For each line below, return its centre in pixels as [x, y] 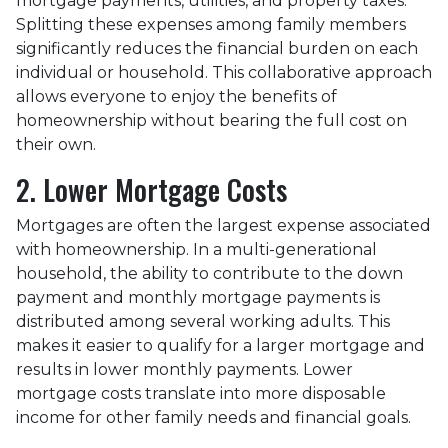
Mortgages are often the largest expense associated [223, 225]
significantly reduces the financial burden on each [217, 48]
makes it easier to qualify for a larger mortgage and [220, 345]
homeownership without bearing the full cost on [211, 120]
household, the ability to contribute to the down [209, 273]
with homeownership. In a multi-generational [196, 249]
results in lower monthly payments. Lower [184, 369]
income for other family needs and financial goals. [213, 417]
